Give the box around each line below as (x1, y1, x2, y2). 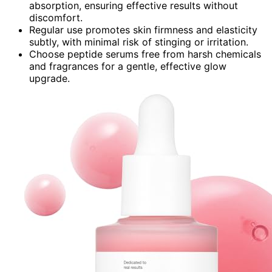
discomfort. (29, 11, 83, 24)
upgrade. (29, 72, 70, 84)
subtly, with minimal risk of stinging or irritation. (29, 35, 248, 48)
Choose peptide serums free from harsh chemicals (29, 47, 261, 60)
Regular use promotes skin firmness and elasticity (29, 23, 257, 36)
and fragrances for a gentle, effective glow (29, 59, 226, 72)
